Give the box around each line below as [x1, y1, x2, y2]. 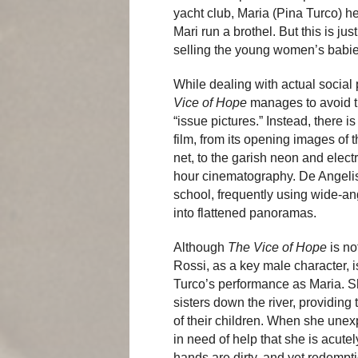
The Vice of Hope [228, 240, 327, 254]
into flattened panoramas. [173, 205, 316, 220]
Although [173, 240, 228, 254]
